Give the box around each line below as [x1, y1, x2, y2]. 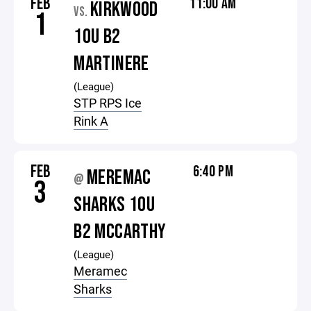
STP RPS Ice [74, 94, 142, 111]
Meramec [74, 262, 128, 279]
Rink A [74, 112, 109, 129]
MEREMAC [87, 165, 151, 190]
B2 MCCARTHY [74, 219, 167, 244]
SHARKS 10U [74, 192, 155, 217]
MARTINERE [74, 51, 149, 76]
